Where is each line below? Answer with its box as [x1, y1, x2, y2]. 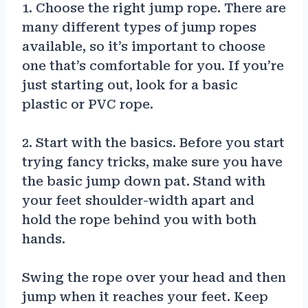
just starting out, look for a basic [22, 77, 238, 92]
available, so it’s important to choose [22, 38, 265, 54]
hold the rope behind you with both [22, 212, 256, 227]
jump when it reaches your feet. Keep [22, 289, 268, 304]
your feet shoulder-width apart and [22, 192, 254, 208]
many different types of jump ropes [22, 19, 256, 34]
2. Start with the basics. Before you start [22, 135, 285, 150]
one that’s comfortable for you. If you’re [22, 58, 284, 73]
